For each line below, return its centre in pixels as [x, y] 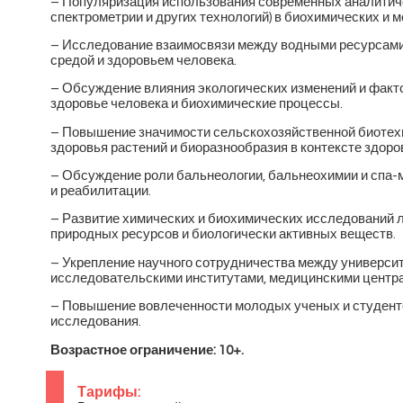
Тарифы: [109, 393]
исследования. [96, 322]
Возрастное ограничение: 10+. [148, 350]
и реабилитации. [101, 192]
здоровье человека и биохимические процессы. [197, 104]
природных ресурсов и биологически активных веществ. [224, 235]
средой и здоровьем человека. [144, 60]
